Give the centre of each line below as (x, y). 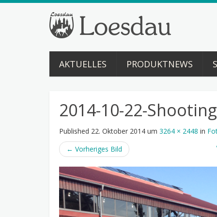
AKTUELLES (83, 64)
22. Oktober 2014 (118, 131)
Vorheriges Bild (98, 149)
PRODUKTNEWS (160, 64)
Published (75, 131)
